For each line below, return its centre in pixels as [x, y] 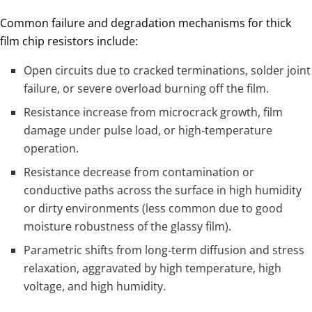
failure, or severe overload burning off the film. [147, 89]
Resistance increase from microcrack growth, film [154, 112]
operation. [52, 149]
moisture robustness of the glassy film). [128, 227]
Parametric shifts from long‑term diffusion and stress [164, 250]
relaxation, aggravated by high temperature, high [153, 268]
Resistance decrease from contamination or [139, 172]
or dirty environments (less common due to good [154, 209]
